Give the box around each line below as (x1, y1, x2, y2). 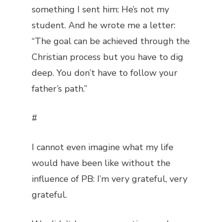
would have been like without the (32, 157, 170, 169)
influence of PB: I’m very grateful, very (32, 173, 187, 185)
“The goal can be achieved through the (32, 35, 190, 47)
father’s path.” (32, 83, 87, 95)
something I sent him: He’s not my (32, 3, 169, 15)
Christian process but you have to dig (32, 51, 183, 63)
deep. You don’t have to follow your (32, 67, 177, 79)
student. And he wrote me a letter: (32, 19, 175, 31)
